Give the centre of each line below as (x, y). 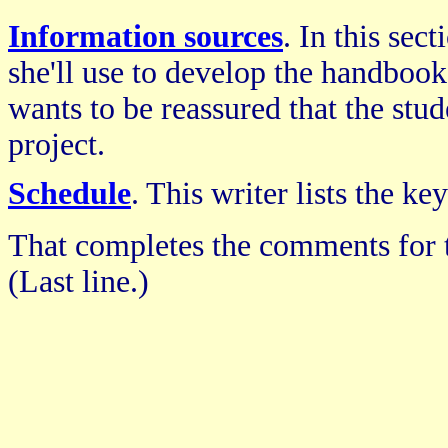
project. (56, 144)
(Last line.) (78, 281)
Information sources (145, 36)
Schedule (69, 193)
